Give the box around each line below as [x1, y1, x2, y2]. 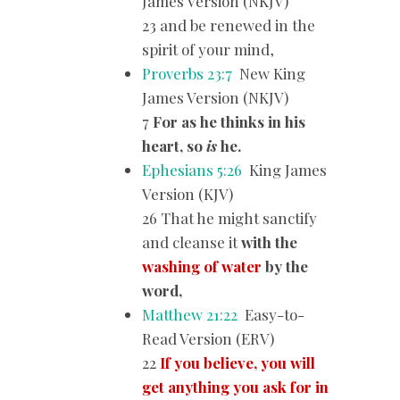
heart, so [142, 135, 207, 155]
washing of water [142, 255, 266, 276]
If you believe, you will [156, 352, 316, 372]
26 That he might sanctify [142, 207, 318, 228]
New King [232, 62, 306, 83]
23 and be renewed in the [142, 14, 316, 35]
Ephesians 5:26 [142, 159, 243, 179]
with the [241, 231, 298, 252]
